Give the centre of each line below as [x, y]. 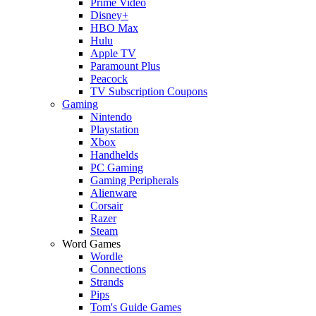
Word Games [91, 243]
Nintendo [111, 116]
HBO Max [114, 28]
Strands [107, 281]
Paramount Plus [125, 66]
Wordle [107, 256]
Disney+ [109, 15]
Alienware [114, 193]
